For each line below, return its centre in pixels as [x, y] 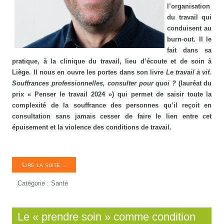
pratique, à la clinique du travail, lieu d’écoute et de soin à [112, 61]
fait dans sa [189, 50]
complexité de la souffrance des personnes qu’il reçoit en [112, 105]
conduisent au [189, 28]
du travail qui [189, 17]
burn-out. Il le [189, 39]
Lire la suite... [44, 165]
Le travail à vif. [189, 72]
